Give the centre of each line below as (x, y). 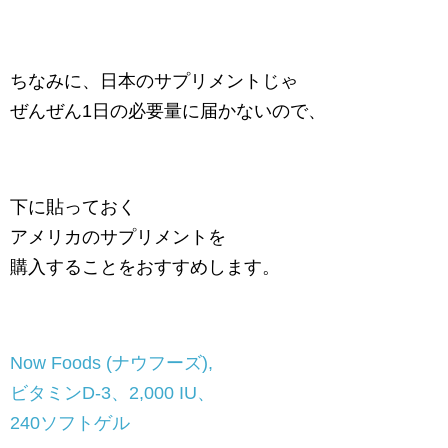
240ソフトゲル (70, 422)
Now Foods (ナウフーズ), (111, 362)
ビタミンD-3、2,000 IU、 (112, 392)
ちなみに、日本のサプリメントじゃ (154, 80)
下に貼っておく (73, 206)
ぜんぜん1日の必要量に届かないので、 (168, 110)
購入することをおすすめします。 (145, 266)
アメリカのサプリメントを (118, 236)
